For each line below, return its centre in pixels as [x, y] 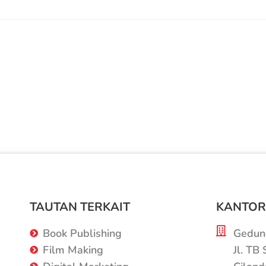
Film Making [73, 250]
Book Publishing [83, 233]
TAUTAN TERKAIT [80, 207]
